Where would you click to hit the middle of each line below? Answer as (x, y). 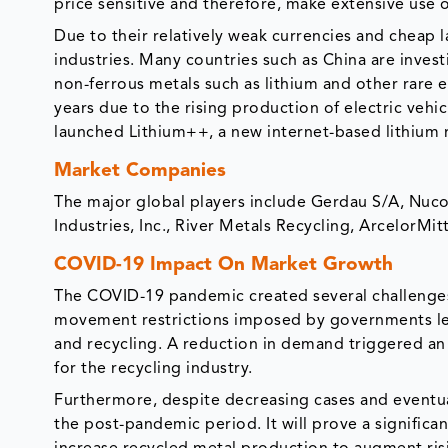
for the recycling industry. (156, 369)
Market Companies (140, 172)
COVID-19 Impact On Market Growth (224, 266)
